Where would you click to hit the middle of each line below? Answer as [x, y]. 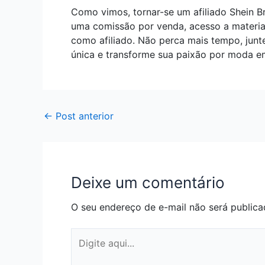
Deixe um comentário [148, 183]
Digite [84, 235]
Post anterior [83, 116]
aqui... [83, 249]
